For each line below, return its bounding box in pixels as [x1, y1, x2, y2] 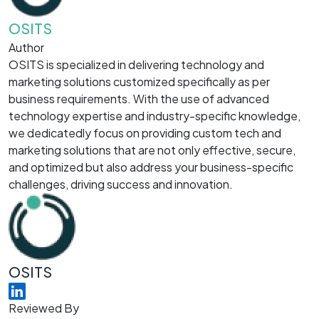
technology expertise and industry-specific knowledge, [9, 108, 300, 123]
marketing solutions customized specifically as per [9, 74, 270, 89]
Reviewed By [9, 300, 79, 315]
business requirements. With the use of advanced [9, 91, 269, 106]
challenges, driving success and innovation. [9, 177, 233, 192]
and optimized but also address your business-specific [9, 159, 293, 174]
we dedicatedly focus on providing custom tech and [9, 125, 281, 140]
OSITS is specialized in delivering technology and [9, 57, 264, 72]
